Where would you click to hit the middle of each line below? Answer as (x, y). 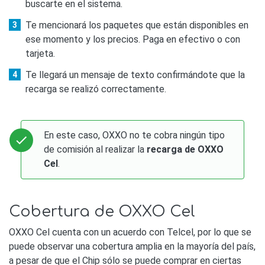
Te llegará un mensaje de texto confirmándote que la (135, 75)
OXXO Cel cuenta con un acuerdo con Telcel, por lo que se (130, 232)
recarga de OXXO (185, 150)
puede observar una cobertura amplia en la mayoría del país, (132, 246)
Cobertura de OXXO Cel (102, 211)
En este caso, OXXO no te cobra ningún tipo (135, 135)
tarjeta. (40, 54)
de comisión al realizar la (96, 150)
